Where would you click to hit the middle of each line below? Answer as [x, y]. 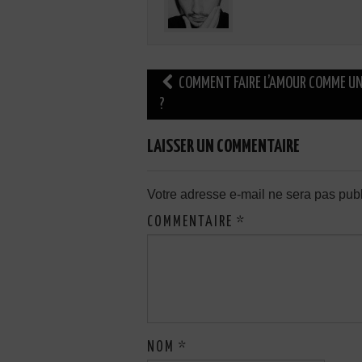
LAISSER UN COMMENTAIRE [223, 147]
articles [171, 129]
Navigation [182, 81]
